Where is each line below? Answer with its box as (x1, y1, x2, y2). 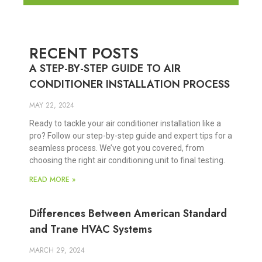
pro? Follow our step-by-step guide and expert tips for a (29, 131, 232, 141)
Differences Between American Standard (29, 206, 227, 222)
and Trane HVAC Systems (29, 222, 152, 237)
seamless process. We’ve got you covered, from (29, 143, 204, 153)
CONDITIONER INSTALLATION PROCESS (29, 77, 230, 92)
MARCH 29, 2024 (29, 245, 85, 256)
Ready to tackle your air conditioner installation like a (29, 119, 221, 129)
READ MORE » (29, 174, 75, 185)
